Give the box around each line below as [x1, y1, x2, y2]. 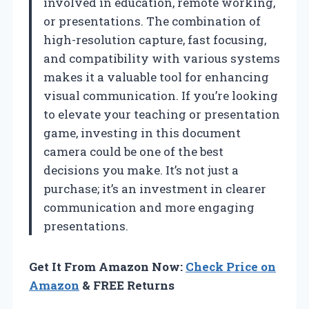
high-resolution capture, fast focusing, [43, 31, 266, 48]
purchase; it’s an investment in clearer [43, 180, 266, 197]
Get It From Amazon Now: [29, 258, 186, 275]
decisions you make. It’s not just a [43, 161, 239, 178]
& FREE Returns [79, 277, 175, 293]
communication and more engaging [43, 199, 255, 215]
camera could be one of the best [43, 143, 223, 159]
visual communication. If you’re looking [43, 87, 278, 103]
